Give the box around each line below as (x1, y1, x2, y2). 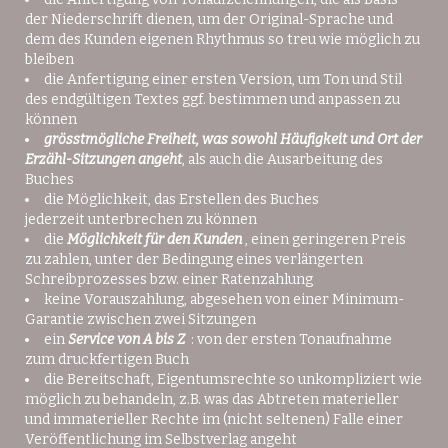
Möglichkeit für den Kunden (67, 231, 242, 248)
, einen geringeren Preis (245, 231, 406, 248)
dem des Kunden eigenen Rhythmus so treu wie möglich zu (25, 31, 420, 48)
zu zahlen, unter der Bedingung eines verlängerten (25, 251, 363, 268)
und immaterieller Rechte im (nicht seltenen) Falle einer (25, 411, 403, 428)
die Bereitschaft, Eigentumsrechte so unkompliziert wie (44, 371, 422, 388)
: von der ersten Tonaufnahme (188, 331, 392, 348)
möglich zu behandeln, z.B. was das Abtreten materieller (25, 391, 399, 408)
